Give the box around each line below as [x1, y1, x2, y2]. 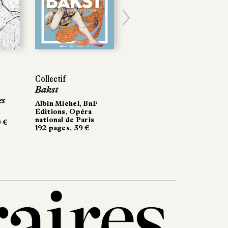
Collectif [35, 73, 66, 84]
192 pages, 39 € [35, 123, 90, 132]
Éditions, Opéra [35, 107, 92, 116]
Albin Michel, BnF [35, 99, 98, 107]
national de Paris [35, 115, 95, 124]
